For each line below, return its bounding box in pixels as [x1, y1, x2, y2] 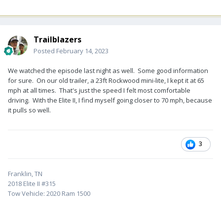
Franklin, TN [8, 169, 42, 178]
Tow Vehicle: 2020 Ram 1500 [8, 188, 90, 198]
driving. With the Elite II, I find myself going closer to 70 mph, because [8, 95, 212, 105]
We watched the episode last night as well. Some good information [8, 66, 208, 75]
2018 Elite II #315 [8, 179, 56, 188]
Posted [34, 46, 56, 55]
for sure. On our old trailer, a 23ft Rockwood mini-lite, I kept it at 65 [8, 75, 204, 85]
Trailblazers [34, 34, 81, 45]
